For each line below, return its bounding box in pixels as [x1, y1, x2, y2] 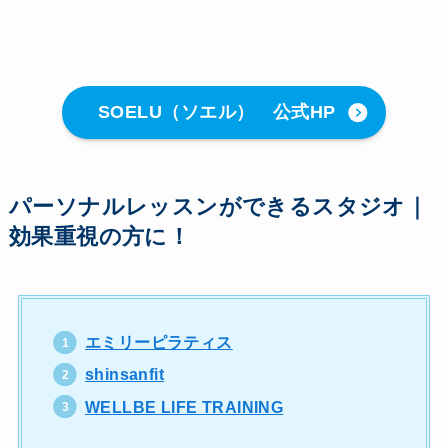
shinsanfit [85, 365, 165, 384]
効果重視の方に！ [8, 225, 191, 250]
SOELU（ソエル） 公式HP [98, 102, 336, 123]
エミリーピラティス [85, 333, 233, 352]
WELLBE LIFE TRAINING [85, 397, 284, 416]
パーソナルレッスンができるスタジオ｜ [8, 195, 429, 220]
